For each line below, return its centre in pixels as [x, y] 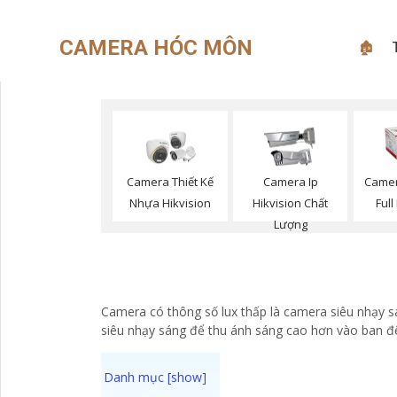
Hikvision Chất [291, 203]
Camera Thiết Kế [170, 182]
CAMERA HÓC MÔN [156, 47]
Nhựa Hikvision [170, 203]
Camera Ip [290, 182]
